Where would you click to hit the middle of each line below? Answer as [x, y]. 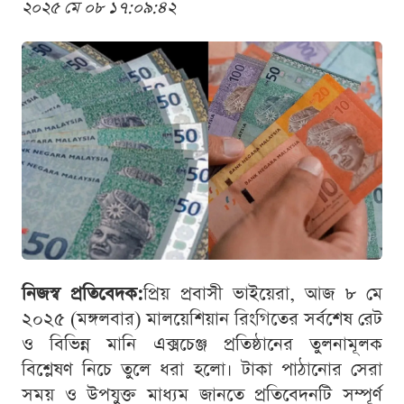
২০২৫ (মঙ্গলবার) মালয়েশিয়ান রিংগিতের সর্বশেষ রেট [202, 320]
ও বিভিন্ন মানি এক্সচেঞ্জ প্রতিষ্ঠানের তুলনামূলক [202, 345]
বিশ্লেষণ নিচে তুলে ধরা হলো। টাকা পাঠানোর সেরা [202, 370]
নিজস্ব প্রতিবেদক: [83, 294]
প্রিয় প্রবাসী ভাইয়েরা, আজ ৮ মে [263, 294]
